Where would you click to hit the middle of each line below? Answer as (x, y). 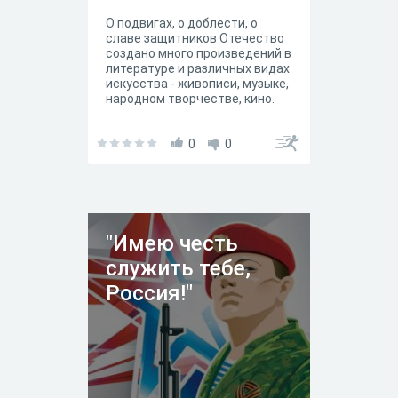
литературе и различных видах (198, 68)
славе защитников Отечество (195, 38)
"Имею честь (172, 243)
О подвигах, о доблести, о (182, 23)
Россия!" (149, 293)
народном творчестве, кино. (191, 99)
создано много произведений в (199, 53)
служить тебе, (178, 268)
